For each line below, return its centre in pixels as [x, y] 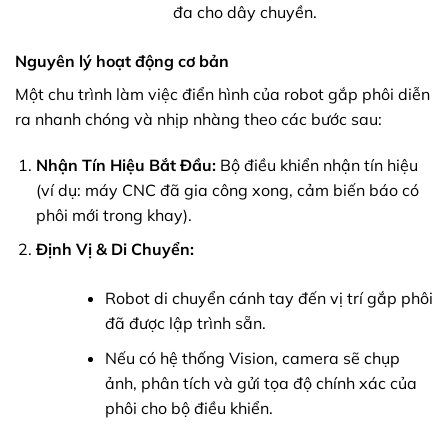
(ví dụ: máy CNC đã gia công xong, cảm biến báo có [227, 189]
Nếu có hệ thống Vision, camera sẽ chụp [252, 357]
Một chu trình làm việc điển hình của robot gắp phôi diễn [222, 93]
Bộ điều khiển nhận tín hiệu [316, 164]
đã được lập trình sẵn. [185, 323]
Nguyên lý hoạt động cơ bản [122, 60]
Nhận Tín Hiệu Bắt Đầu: [125, 164]
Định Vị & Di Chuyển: [114, 249]
